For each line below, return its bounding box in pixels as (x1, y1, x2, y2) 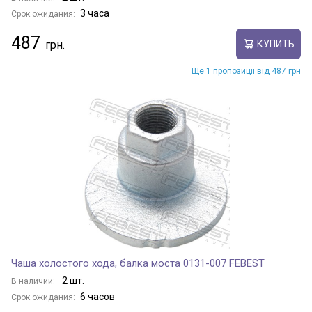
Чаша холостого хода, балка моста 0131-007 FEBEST (11, 257, 265, 270)
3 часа (80, 8, 109, 19)
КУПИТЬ (256, 38, 295, 49)
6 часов (80, 291, 115, 302)
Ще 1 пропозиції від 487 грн (192, 66, 301, 76)
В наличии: (11, 276, 57, 286)
